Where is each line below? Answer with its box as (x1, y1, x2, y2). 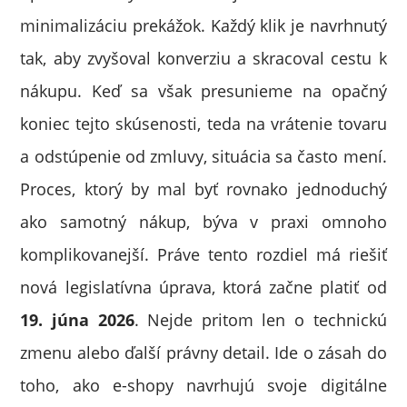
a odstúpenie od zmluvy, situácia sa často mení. (20, 145, 387, 167)
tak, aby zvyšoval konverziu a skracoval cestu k (20, 47, 387, 69)
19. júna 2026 (20, 309, 134, 331)
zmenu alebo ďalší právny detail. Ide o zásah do (20, 342, 387, 363)
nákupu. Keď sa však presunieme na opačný (20, 80, 387, 102)
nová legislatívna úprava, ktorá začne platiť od (20, 276, 387, 298)
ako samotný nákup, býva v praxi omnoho (20, 211, 387, 233)
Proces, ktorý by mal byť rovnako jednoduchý (20, 178, 387, 200)
